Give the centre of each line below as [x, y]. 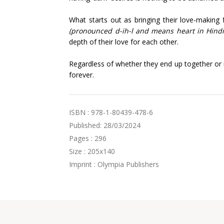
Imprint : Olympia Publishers [114, 164]
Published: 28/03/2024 [105, 125]
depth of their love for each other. [124, 42]
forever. [82, 75]
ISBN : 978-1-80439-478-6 [111, 112]
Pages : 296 [88, 138]
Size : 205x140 [92, 151]
